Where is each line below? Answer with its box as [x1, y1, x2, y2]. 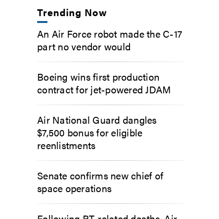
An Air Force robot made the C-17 [37, 26, 182, 41]
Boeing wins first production [37, 69, 159, 84]
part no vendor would [37, 39, 131, 53]
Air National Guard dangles [37, 112, 157, 127]
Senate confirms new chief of [37, 168, 163, 182]
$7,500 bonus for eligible [37, 125, 143, 139]
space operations [37, 181, 111, 195]
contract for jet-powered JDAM [37, 82, 171, 96]
